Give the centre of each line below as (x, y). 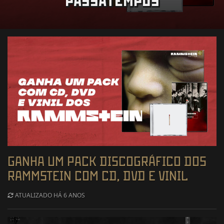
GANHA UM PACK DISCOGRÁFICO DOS (107, 161)
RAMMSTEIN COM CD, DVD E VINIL (97, 176)
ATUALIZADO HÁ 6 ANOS (49, 195)
